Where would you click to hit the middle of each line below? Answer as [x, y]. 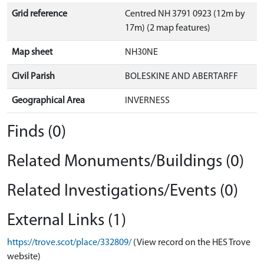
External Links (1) [67, 221]
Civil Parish [33, 77]
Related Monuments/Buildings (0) [126, 162]
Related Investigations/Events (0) [123, 191]
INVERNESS [147, 101]
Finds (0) [37, 132]
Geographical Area [48, 101]
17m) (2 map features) [168, 28]
